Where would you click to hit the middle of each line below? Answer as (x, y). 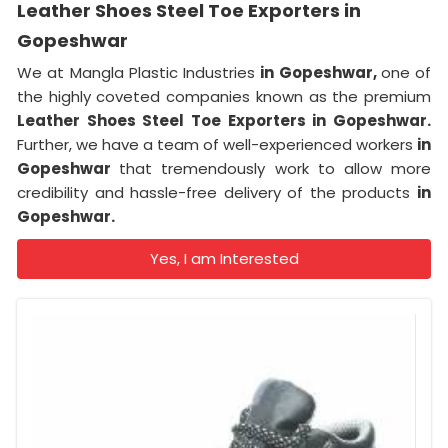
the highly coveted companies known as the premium (224, 96)
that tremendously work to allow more (275, 168)
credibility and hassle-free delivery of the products (217, 192)
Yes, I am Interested (224, 258)
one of (405, 72)
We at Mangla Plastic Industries (139, 72)
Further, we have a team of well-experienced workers (217, 144)
